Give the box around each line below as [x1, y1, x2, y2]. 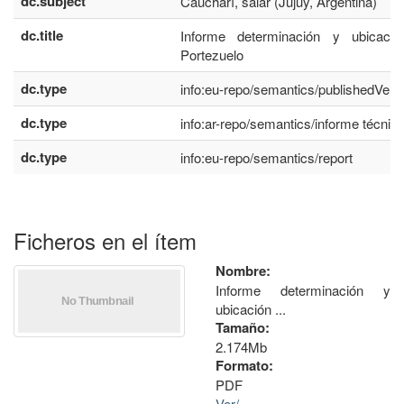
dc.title [21, 25, 63, 45]
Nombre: [216, 261, 271, 280]
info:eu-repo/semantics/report [180, 148, 353, 167]
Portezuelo [180, 45, 243, 64]
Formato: [216, 355, 273, 375]
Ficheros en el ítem [14, 225, 197, 256]
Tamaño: [216, 317, 270, 337]
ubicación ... [216, 299, 286, 318]
